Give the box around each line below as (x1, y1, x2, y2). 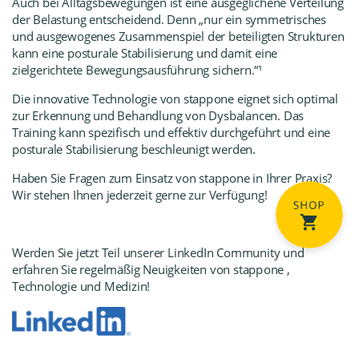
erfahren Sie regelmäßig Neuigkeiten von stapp (12, 261, 263, 277)
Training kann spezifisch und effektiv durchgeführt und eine (12, 124, 331, 140)
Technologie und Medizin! (12, 278, 151, 294)
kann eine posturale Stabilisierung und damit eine (12, 45, 278, 61)
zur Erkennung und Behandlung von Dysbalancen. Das (12, 107, 305, 123)
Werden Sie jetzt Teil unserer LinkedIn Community (12, 244, 280, 260)
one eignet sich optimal (213, 91, 339, 107)
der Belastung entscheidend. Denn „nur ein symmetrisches (12, 11, 326, 27)
